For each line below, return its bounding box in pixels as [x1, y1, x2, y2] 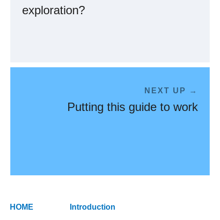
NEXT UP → [144, 86, 198, 95]
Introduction [70, 202, 116, 211]
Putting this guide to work [67, 100, 198, 113]
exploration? [22, 3, 85, 17]
